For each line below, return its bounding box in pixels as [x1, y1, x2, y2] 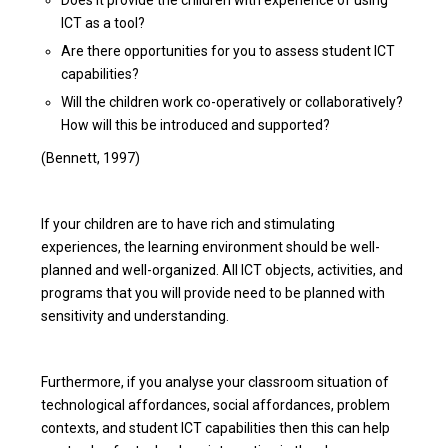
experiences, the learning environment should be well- [41, 238, 381, 255]
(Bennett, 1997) [41, 149, 141, 166]
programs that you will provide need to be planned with [41, 284, 386, 301]
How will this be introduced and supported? [61, 116, 331, 133]
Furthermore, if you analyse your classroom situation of [41, 373, 390, 390]
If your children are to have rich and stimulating [41, 215, 336, 232]
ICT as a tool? [61, 14, 146, 31]
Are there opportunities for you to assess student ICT [61, 42, 396, 59]
